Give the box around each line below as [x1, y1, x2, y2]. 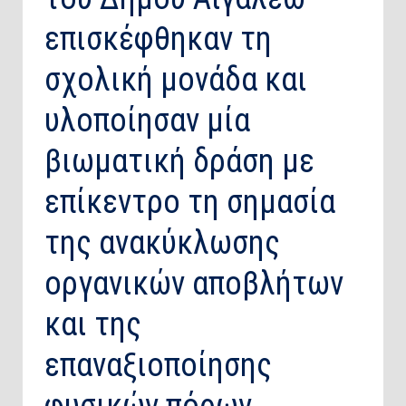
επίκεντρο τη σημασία [44, 183, 335, 222]
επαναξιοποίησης [44, 346, 272, 385]
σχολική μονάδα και [44, 61, 307, 100]
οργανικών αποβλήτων [44, 265, 343, 304]
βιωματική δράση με [44, 142, 314, 181]
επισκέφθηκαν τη [44, 20, 272, 59]
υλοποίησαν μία [44, 101, 250, 140]
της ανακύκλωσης [44, 224, 280, 263]
